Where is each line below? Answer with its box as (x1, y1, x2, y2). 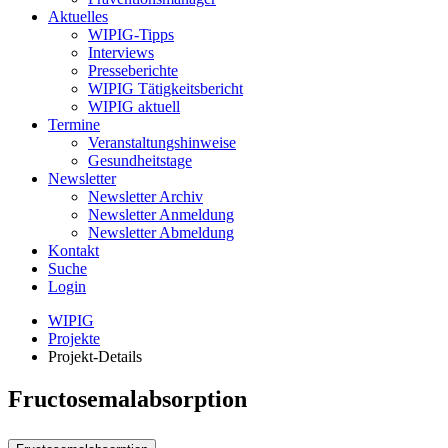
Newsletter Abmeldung (88, 224, 234, 241)
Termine (48, 116, 100, 133)
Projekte (48, 330, 100, 347)
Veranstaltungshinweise (88, 134, 236, 151)
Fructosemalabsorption (8, 385, 247, 412)
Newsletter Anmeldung (88, 206, 234, 223)
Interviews (88, 44, 154, 61)
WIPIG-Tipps (88, 26, 174, 43)
